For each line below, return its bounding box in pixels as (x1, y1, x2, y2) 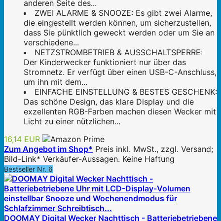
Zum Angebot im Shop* (4, 144, 93, 154)
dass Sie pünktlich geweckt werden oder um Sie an (24, 27, 215, 37)
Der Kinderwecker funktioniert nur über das (24, 57, 186, 67)
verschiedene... (24, 37, 79, 47)
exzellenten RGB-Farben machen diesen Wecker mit (24, 106, 216, 116)
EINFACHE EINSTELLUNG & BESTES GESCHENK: (35, 86, 217, 97)
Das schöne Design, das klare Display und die (24, 96, 194, 107)
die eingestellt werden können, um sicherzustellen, (24, 17, 211, 28)
